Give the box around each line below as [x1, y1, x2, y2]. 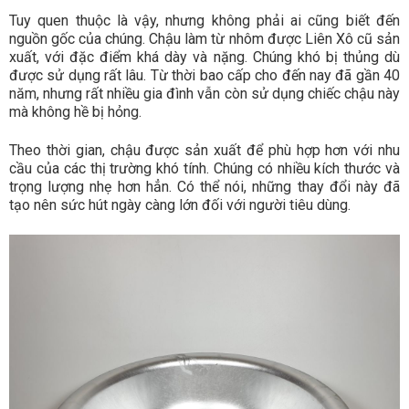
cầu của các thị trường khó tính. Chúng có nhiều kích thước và [9, 160, 400, 178]
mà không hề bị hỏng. [9, 103, 142, 121]
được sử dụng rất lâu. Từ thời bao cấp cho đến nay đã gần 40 [9, 67, 400, 85]
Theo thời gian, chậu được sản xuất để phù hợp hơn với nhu [9, 142, 400, 160]
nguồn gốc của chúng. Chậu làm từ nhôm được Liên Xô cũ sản [9, 30, 400, 48]
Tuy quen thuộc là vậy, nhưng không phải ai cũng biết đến [9, 12, 400, 30]
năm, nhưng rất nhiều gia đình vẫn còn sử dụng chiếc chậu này [9, 85, 400, 103]
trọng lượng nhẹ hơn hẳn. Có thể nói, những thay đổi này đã [9, 178, 400, 196]
